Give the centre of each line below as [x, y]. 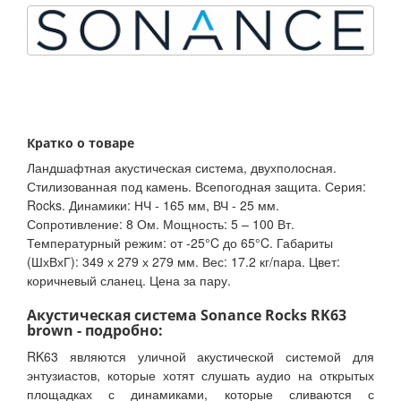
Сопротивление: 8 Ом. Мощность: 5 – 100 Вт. [161, 224]
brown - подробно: [95, 331]
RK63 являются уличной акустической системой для [200, 357]
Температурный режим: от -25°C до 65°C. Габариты [180, 243]
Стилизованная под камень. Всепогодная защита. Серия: [196, 187]
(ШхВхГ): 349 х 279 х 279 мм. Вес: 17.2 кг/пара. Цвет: [183, 262]
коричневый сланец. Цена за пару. [129, 281]
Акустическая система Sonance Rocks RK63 [187, 316]
